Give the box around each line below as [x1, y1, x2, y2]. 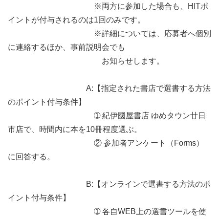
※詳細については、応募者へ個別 [8, 29, 211, 38]
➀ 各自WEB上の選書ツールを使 [8, 207, 206, 216]
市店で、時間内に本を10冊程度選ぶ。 [8, 125, 150, 134]
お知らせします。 [8, 57, 164, 66]
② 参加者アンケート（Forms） [8, 139, 204, 148]
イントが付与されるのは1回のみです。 [8, 16, 145, 24]
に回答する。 [8, 153, 55, 161]
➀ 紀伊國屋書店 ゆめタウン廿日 [8, 111, 206, 120]
